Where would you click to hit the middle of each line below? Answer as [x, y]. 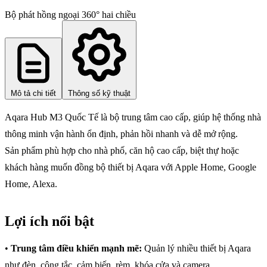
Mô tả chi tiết [33, 94]
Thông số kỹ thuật [99, 94]
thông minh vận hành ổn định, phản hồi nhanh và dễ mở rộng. [121, 134]
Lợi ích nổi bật [49, 221]
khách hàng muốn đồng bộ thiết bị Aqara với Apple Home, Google [131, 167]
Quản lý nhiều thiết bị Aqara [196, 249]
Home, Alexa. [31, 184]
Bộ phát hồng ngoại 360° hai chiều [70, 15]
